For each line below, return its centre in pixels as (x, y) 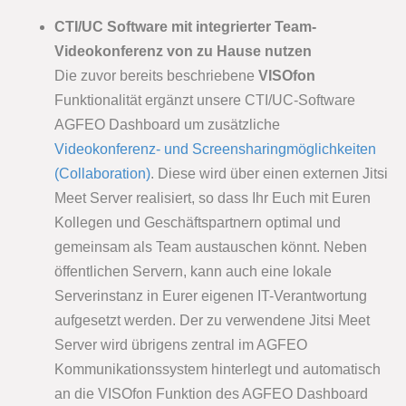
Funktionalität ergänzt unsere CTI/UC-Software (205, 100)
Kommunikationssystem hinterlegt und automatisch (217, 369)
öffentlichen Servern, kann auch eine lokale (193, 271)
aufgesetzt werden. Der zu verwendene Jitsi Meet (212, 320)
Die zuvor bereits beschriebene (156, 75)
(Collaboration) (102, 173)
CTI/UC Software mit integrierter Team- (185, 26)
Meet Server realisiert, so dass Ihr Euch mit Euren (213, 198)
